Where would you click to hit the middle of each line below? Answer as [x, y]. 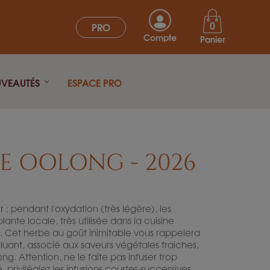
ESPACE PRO [94, 82]
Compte [160, 37]
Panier [212, 39]
